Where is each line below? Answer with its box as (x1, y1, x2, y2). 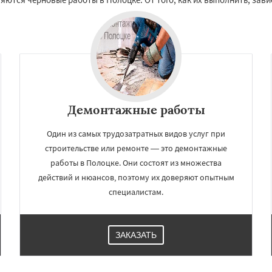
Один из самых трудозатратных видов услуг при (47, 127, 225, 139)
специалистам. (109, 186, 163, 197)
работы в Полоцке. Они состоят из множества (50, 157, 222, 168)
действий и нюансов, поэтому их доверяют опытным (38, 171, 234, 183)
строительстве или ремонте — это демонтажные (45, 142, 227, 154)
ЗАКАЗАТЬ (115, 229, 157, 240)
